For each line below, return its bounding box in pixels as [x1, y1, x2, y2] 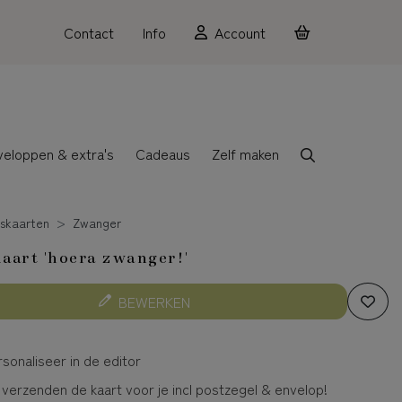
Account [214, 22, 266, 43]
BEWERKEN [118, 290, 191, 312]
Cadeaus [135, 142, 190, 164]
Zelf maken [211, 142, 279, 164]
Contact [64, 22, 114, 43]
